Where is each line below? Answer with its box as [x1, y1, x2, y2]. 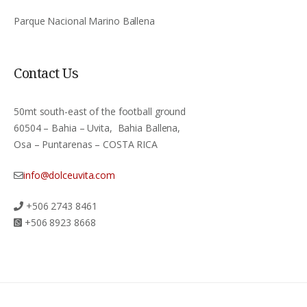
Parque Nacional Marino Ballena [14, 14, 155, 27]
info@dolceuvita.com [23, 168, 116, 182]
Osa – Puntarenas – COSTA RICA [14, 137, 158, 151]
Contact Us [14, 63, 78, 82]
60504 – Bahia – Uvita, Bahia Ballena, [14, 121, 181, 134]
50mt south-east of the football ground [14, 104, 186, 118]
